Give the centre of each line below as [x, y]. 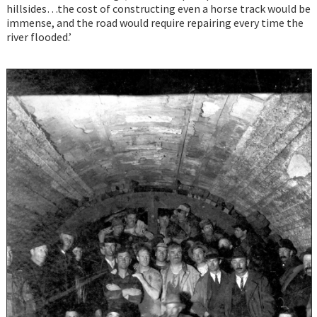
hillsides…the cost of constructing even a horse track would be [158, 9]
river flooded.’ [39, 37]
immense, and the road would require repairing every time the [155, 23]
